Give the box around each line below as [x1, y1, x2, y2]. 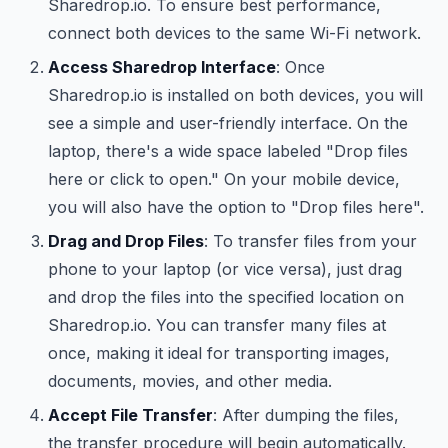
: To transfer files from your [204, 231, 417, 251]
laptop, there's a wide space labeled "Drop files [48, 141, 408, 161]
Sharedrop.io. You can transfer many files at [48, 315, 386, 335]
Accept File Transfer [48, 405, 213, 425]
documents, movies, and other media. [48, 371, 332, 391]
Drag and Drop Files [48, 231, 204, 251]
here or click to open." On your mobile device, [48, 169, 400, 189]
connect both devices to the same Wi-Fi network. [48, 23, 421, 43]
